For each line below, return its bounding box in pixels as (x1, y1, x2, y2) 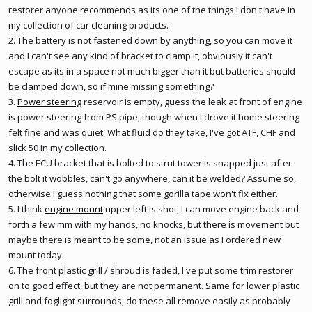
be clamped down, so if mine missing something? (8, 80, 214, 93)
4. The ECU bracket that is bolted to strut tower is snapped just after (8, 157, 292, 169)
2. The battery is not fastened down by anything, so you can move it (8, 34, 292, 47)
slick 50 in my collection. (8, 141, 107, 154)
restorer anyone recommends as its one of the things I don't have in (8, 3, 295, 16)
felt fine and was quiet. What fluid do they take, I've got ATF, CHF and (8, 126, 295, 139)
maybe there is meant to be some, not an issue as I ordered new (8, 233, 281, 246)
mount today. (8, 249, 64, 261)
